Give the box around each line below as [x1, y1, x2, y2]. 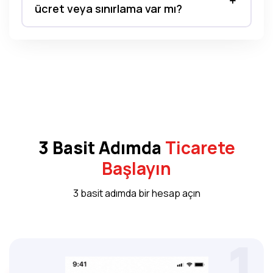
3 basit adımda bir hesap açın [73, 186, 200, 200]
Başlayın [102, 157, 171, 180]
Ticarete [165, 136, 235, 159]
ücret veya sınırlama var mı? [35, 1, 182, 16]
